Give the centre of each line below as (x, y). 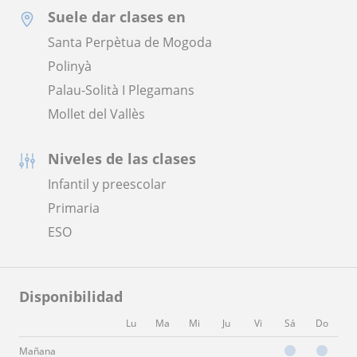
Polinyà (70, 67)
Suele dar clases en (117, 17)
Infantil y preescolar (107, 184)
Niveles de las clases (122, 159)
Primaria (74, 208)
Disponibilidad (71, 297)
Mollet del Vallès (96, 114)
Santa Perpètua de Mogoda (130, 43)
